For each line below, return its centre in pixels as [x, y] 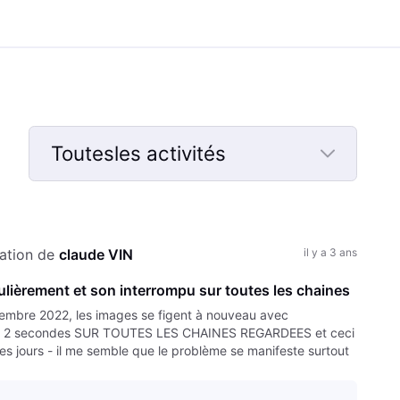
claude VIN [96, 254]
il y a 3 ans [330, 252]
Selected [92, 189]
